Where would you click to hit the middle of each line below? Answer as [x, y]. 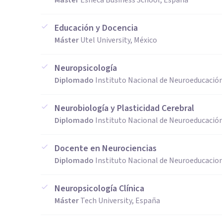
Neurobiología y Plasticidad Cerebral [124, 108]
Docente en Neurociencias [106, 148]
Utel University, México [119, 40]
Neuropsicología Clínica [99, 189]
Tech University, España [120, 201]
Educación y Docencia [96, 28]
